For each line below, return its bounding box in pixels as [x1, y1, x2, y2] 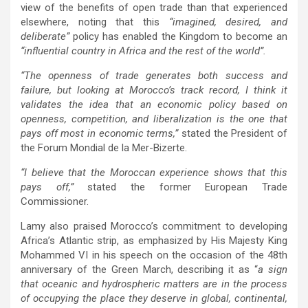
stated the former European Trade [73, 180, 288, 193]
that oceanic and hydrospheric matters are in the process [21, 277, 287, 290]
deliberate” [21, 30, 69, 43]
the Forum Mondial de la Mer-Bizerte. [21, 141, 187, 154]
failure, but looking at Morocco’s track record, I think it [21, 83, 287, 96]
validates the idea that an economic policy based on [21, 98, 287, 111]
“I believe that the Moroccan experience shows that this [21, 166, 287, 179]
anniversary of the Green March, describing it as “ [21, 263, 258, 276]
